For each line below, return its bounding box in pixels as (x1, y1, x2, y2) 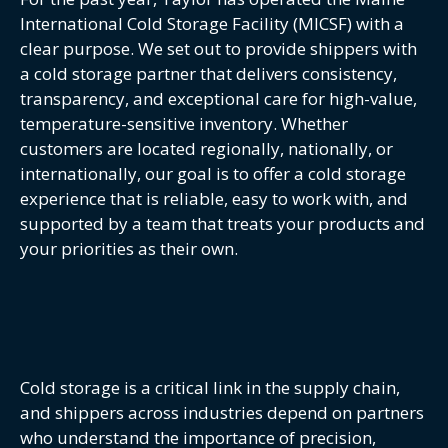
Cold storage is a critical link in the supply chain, (20, 376, 400, 400)
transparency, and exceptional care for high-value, (20, 87, 417, 110)
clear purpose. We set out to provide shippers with (20, 37, 417, 60)
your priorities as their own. (20, 237, 238, 260)
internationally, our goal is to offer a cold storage (20, 162, 406, 185)
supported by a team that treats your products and (20, 212, 425, 235)
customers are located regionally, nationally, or (20, 137, 393, 160)
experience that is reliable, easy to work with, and (20, 187, 408, 210)
